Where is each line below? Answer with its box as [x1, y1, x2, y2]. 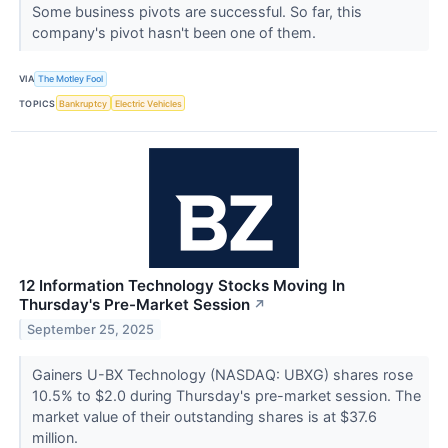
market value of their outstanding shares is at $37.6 [31, 408, 377, 426]
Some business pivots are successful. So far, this [31, 2, 362, 20]
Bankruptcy [59, 97, 108, 109]
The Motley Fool [38, 73, 104, 85]
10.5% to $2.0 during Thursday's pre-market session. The [31, 387, 421, 405]
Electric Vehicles [114, 97, 182, 109]
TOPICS [19, 97, 56, 109]
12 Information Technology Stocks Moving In [19, 276, 345, 296]
